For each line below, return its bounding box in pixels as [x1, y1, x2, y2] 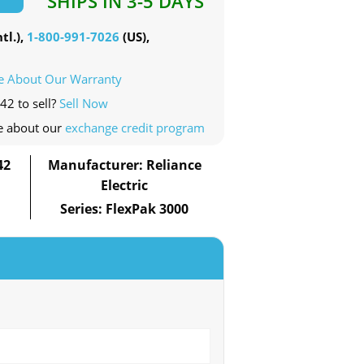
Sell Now [59, 95, 108, 112]
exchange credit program [65, 119, 205, 136]
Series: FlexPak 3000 [60, 200, 189, 219]
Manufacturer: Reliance [47, 156, 201, 175]
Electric [101, 176, 149, 195]
